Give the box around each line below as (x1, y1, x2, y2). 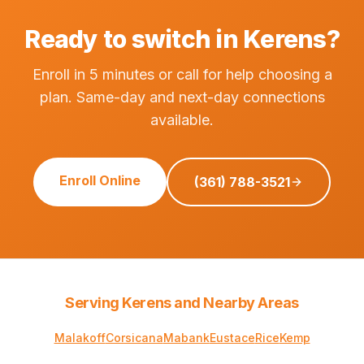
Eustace (209, 331, 255, 344)
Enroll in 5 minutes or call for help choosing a (32, 66, 332, 83)
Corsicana (105, 331, 163, 344)
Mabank (162, 331, 210, 344)
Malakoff (54, 331, 106, 344)
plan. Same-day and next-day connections (39, 89, 325, 106)
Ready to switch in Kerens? (24, 24, 340, 54)
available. (150, 111, 214, 128)
